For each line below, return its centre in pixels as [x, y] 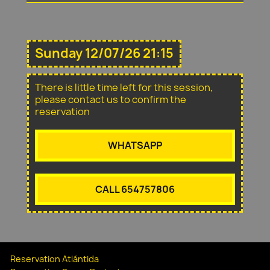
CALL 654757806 [135, 189]
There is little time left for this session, [124, 88]
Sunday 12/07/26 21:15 [104, 54]
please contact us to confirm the [111, 100]
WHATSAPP [135, 146]
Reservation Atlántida [55, 259]
